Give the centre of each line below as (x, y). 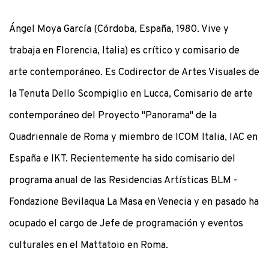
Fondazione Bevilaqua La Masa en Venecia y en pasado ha (134, 202)
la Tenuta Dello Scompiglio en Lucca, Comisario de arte (131, 94)
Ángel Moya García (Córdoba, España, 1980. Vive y (119, 29)
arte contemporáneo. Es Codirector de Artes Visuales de (134, 72)
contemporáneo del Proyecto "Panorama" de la (113, 116)
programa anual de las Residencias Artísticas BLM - (123, 180)
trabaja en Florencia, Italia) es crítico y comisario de (124, 51)
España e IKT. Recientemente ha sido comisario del (122, 159)
